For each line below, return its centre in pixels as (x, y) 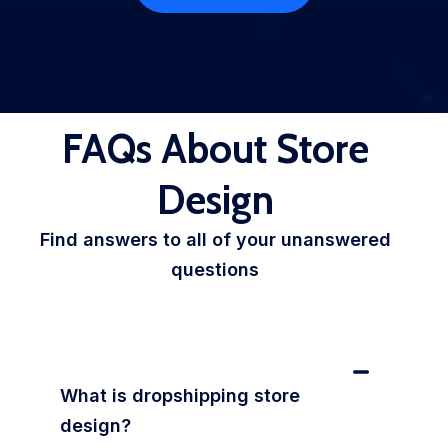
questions (215, 270)
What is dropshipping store (180, 395)
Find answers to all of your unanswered (215, 240)
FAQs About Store (215, 149)
